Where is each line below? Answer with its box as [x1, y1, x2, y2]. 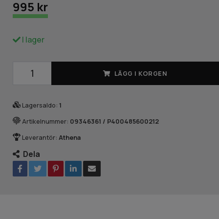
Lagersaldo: [22, 100, 58, 109]
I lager [21, 34, 45, 45]
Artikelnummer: [22, 116, 69, 126]
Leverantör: [22, 132, 58, 142]
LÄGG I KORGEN [114, 68, 168, 78]
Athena [59, 132, 81, 142]
